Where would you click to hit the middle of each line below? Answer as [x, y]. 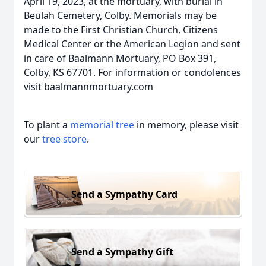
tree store [64, 139]
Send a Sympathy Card [124, 194]
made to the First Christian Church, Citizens [121, 30]
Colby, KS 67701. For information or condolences [132, 72]
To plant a [47, 125]
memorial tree [102, 125]
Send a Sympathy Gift [122, 251]
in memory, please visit [186, 125]
